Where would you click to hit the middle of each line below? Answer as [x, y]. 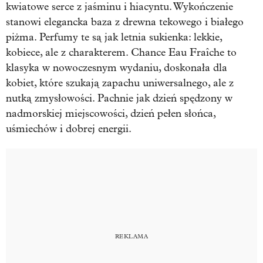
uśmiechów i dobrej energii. [69, 129]
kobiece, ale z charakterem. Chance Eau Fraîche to [121, 52]
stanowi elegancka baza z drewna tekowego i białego [125, 22]
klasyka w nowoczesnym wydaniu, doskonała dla [117, 68]
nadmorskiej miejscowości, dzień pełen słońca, [111, 113]
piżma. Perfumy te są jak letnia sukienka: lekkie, [114, 37]
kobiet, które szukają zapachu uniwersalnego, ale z [120, 83]
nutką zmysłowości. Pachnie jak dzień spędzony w [119, 98]
